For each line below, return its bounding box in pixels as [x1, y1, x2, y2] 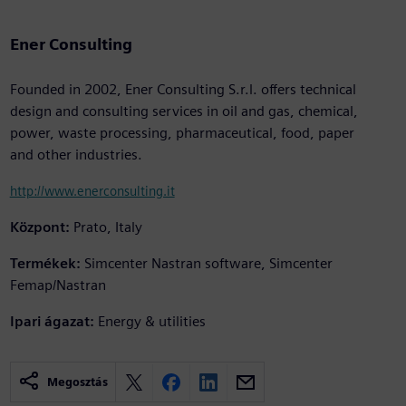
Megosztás [46, 375, 108, 390]
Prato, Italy [72, 218, 142, 237]
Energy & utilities [97, 313, 206, 331]
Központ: [9, 218, 70, 237]
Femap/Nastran [9, 276, 106, 295]
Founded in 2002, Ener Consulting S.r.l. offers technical [9, 81, 356, 99]
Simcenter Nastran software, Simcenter [83, 255, 333, 273]
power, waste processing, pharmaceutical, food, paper [9, 124, 354, 142]
